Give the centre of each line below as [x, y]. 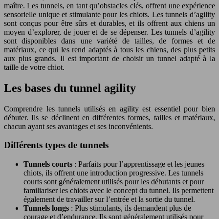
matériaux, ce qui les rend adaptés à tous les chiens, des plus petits [109, 49]
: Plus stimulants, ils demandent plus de [131, 208]
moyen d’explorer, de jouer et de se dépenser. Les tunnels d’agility [109, 32]
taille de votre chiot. [34, 67]
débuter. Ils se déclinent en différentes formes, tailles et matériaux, [109, 117]
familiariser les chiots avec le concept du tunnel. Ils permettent [119, 191]
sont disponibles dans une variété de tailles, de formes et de [109, 41]
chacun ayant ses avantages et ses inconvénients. [78, 126]
